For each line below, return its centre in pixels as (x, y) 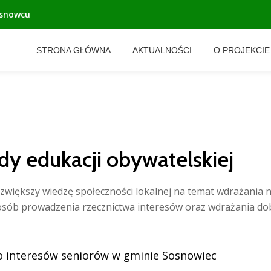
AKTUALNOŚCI (162, 50)
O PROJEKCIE (242, 50)
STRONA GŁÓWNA (73, 50)
